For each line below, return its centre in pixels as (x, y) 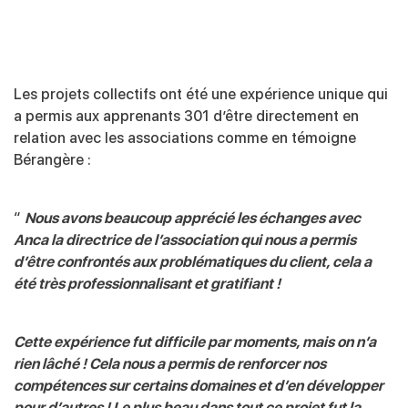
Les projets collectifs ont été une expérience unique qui (201, 94)
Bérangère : (52, 159)
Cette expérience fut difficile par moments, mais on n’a (195, 342)
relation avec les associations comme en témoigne (185, 138)
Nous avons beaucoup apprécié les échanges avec (193, 218)
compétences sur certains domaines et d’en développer (199, 385)
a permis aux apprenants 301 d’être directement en (186, 116)
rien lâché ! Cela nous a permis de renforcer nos (170, 363)
